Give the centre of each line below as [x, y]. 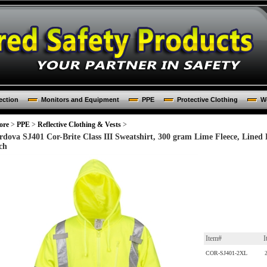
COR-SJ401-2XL [226, 253]
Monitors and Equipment [80, 100]
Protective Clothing [207, 100]
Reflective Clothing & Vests [79, 125]
